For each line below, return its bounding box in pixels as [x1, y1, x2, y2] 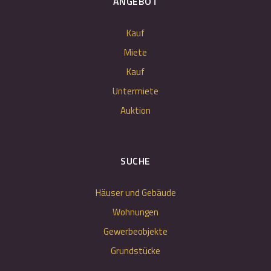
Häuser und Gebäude [95, 186, 176, 200]
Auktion [120, 103, 151, 117]
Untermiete [113, 84, 158, 98]
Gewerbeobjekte [103, 224, 168, 238]
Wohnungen [113, 205, 158, 219]
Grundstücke [111, 244, 160, 258]
